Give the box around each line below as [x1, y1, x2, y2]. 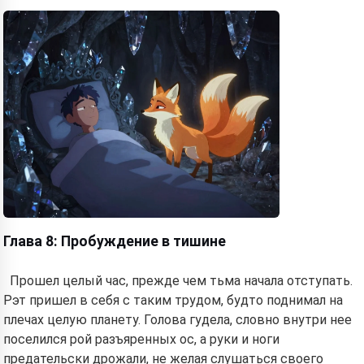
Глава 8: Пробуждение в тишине [3, 233, 226, 249]
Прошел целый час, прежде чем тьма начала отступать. [10, 273, 353, 288]
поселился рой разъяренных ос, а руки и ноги [3, 331, 279, 347]
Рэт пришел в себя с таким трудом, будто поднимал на [3, 292, 343, 308]
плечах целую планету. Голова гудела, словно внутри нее [3, 312, 352, 327]
